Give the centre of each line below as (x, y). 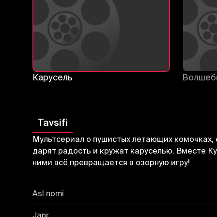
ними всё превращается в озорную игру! (111, 162)
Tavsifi (53, 122)
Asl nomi (48, 193)
